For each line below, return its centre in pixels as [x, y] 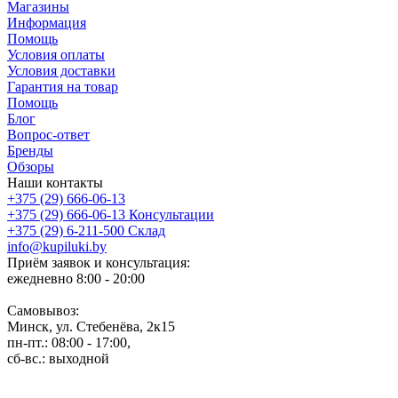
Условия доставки [61, 70]
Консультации [171, 214]
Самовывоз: [43, 310]
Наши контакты [55, 182]
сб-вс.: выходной [58, 358]
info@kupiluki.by [57, 246]
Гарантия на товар [63, 86]
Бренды [30, 150]
